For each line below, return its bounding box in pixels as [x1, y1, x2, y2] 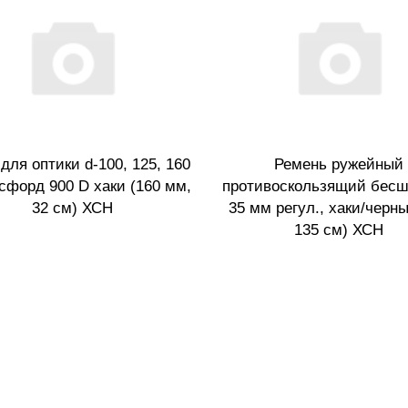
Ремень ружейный [274, 155, 403, 173]
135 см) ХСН [294, 220, 383, 239]
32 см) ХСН [31, 199, 113, 217]
